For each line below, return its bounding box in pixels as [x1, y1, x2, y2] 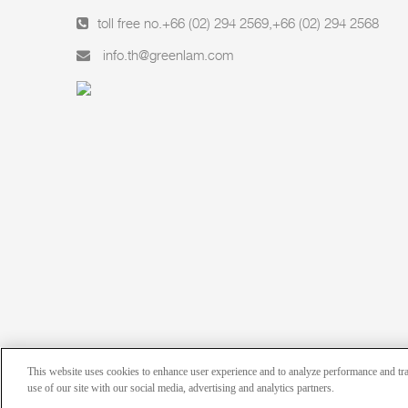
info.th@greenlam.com [103, 46, 233, 64]
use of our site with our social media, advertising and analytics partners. [27, 382, 334, 395]
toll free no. [97, 15, 162, 32]
